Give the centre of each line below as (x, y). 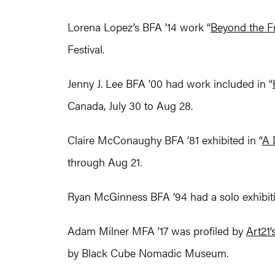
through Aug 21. (105, 162)
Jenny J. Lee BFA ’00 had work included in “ (170, 83)
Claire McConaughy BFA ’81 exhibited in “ (165, 140)
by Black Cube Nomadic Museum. (148, 253)
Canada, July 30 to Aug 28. (130, 106)
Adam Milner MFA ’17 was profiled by (157, 231)
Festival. (86, 49)
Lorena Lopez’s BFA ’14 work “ (139, 27)
